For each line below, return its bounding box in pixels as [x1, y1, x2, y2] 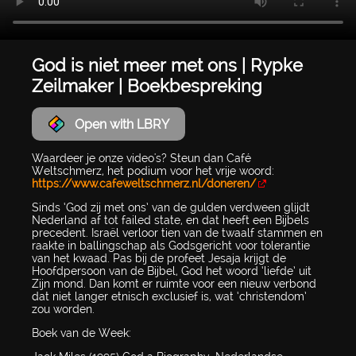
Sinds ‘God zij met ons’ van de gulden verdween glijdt [32, 201, 310, 215]
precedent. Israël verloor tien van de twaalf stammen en [32, 226, 323, 240]
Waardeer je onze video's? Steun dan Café [32, 152, 251, 165]
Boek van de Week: [32, 327, 131, 340]
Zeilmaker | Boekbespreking [32, 75, 262, 96]
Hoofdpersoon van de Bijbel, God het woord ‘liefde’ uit [32, 265, 311, 278]
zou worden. [32, 303, 95, 316]
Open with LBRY [75, 116, 169, 132]
